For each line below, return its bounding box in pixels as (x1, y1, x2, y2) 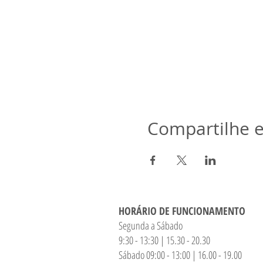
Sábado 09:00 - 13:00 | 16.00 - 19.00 (119, 248, 242, 262)
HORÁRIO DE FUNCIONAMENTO (119, 204, 245, 218)
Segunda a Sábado (119, 218, 186, 232)
